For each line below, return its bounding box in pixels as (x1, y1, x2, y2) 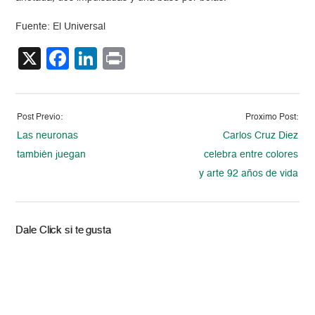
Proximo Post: (245, 113, 298, 122)
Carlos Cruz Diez (222, 131, 298, 141)
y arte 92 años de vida (198, 169, 298, 179)
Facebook (69, 47, 169, 70)
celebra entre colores (203, 150, 298, 160)
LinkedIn (97, 47, 184, 70)
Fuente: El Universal (15, 22, 106, 32)
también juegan (17, 150, 86, 160)
